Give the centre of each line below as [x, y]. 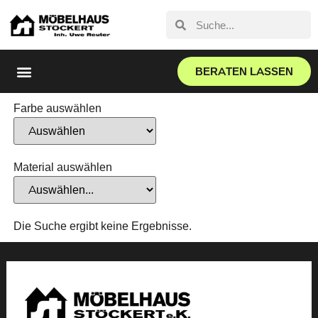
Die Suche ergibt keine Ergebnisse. [102, 226]
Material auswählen [62, 167]
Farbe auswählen [57, 108]
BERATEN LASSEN [244, 71]
